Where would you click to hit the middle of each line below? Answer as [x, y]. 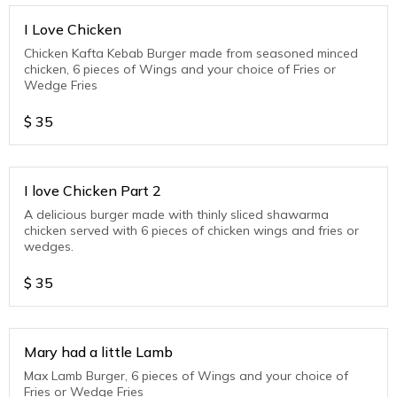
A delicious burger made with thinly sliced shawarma [176, 215]
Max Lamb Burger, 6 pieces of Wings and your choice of [186, 376]
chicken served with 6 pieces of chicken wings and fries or [191, 231]
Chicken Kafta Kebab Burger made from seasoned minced [191, 54]
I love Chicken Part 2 [93, 191]
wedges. [49, 247]
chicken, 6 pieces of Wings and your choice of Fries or [180, 70]
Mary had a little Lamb [98, 352]
